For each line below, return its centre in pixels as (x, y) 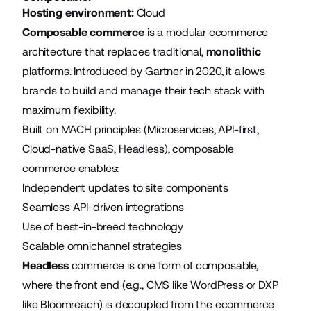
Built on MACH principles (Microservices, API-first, (141, 129)
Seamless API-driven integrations (103, 207)
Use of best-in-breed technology (103, 226)
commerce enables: (71, 168)
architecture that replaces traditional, (114, 51)
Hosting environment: (79, 12)
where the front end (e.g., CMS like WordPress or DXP (150, 285)
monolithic (234, 51)
